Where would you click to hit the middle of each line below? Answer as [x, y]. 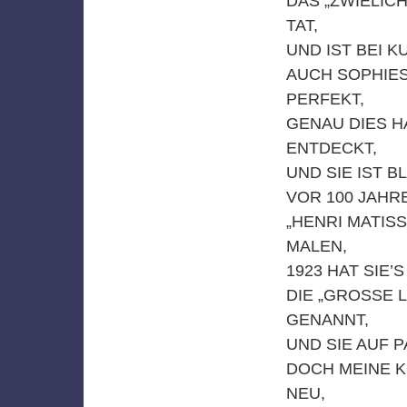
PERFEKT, [325, 99]
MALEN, [316, 246]
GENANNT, [327, 319]
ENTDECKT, [331, 148]
